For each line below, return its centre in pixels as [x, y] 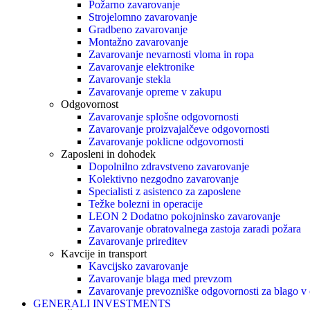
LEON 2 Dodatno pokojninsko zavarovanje [184, 216]
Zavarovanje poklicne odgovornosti [166, 142]
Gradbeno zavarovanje [138, 29]
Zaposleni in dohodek [108, 154]
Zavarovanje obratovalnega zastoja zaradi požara [195, 229]
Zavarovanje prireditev [138, 241]
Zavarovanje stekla [130, 79]
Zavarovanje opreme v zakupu [155, 92]
